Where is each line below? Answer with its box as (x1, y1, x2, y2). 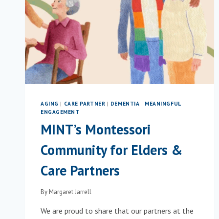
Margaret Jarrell (49, 187, 92, 196)
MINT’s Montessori (41, 120, 151, 138)
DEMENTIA (110, 100, 140, 108)
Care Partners (41, 161, 120, 179)
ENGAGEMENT (41, 109, 80, 116)
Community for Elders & (41, 140, 182, 159)
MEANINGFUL (145, 100, 181, 108)
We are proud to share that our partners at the (41, 205, 194, 216)
